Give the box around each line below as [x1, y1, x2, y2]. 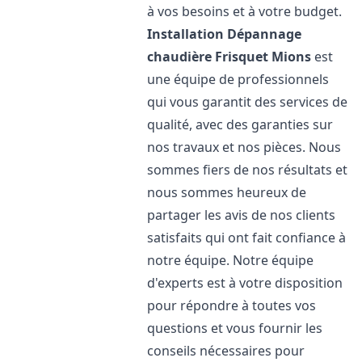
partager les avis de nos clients [147, 206, 336, 224]
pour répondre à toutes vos [147, 297, 317, 314]
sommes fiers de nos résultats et [147, 161, 348, 179]
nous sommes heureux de [147, 183, 307, 201]
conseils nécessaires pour [147, 342, 305, 360]
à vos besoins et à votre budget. [147, 2, 343, 20]
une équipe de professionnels [147, 70, 330, 88]
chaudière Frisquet [147, 48, 269, 65]
